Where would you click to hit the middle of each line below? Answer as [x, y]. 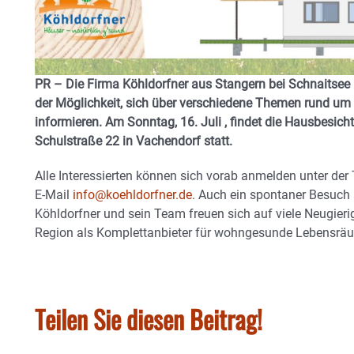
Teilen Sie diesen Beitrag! [149, 318]
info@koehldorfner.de [132, 194]
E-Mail [54, 194]
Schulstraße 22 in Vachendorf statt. [135, 141]
